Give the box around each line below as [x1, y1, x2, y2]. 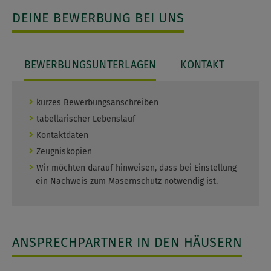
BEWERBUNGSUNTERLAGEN [24, 59, 157, 72]
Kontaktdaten [36, 130, 88, 141]
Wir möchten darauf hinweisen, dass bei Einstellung [36, 163, 237, 174]
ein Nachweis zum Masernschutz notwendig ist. [36, 176, 218, 187]
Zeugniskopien [36, 146, 92, 157]
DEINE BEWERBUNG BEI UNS [12, 10, 184, 26]
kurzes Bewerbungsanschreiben [36, 97, 158, 108]
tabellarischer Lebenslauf [36, 114, 135, 125]
